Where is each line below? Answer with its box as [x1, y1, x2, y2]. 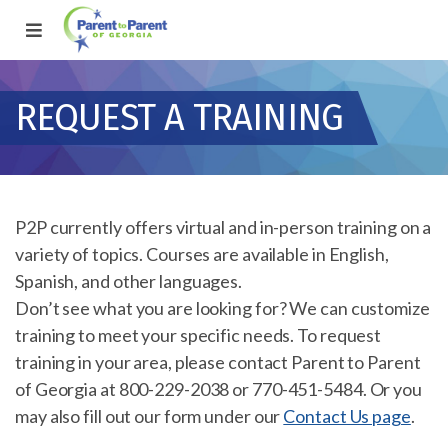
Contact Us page [283, 405, 411, 427]
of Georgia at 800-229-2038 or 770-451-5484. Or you [15, 378, 422, 400]
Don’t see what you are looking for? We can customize [15, 297, 430, 319]
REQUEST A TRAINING [15, 95, 343, 140]
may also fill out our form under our [15, 405, 284, 427]
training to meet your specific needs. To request [15, 324, 382, 346]
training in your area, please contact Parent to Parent [15, 351, 421, 373]
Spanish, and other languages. [15, 270, 243, 292]
